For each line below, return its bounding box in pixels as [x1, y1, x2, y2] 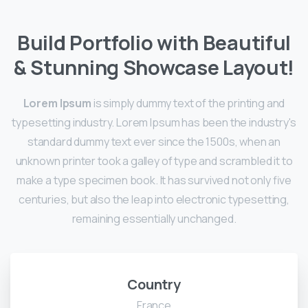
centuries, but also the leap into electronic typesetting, [18, 192, 290, 208]
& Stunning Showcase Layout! [13, 54, 295, 82]
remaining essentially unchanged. [71, 211, 236, 227]
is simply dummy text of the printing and [91, 96, 285, 111]
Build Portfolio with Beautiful [16, 29, 291, 57]
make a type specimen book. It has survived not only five [16, 173, 292, 188]
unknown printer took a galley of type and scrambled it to [15, 153, 293, 169]
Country [127, 275, 181, 294]
